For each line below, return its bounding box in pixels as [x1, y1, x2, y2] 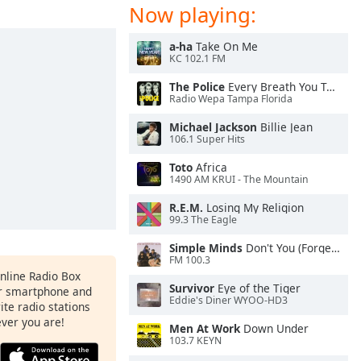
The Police [169, 79, 225, 94]
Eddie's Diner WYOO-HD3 [169, 293, 288, 308]
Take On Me [193, 39, 258, 54]
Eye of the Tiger [214, 280, 301, 296]
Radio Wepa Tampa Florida [169, 92, 293, 106]
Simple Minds [169, 240, 243, 255]
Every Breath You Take [225, 79, 326, 94]
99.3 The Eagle [169, 213, 237, 227]
